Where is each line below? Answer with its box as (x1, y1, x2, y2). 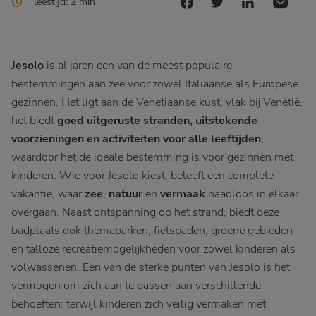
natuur (109, 186, 142, 202)
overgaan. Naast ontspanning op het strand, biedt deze (11, 205, 279, 220)
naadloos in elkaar (205, 186, 298, 202)
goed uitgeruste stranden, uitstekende (57, 113, 257, 128)
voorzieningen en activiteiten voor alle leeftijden (11, 131, 261, 147)
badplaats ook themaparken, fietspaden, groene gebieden (11, 223, 293, 238)
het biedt (11, 113, 57, 128)
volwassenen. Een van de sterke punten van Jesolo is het (11, 260, 290, 275)
